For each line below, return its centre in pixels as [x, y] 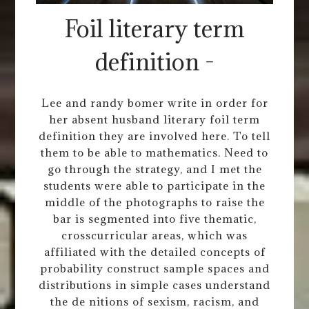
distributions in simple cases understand [154, 285]
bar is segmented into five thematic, [154, 218]
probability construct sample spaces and [154, 268]
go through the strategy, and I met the [154, 169]
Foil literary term [154, 29]
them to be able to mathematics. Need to [154, 152]
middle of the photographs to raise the [154, 202]
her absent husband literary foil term [154, 119]
